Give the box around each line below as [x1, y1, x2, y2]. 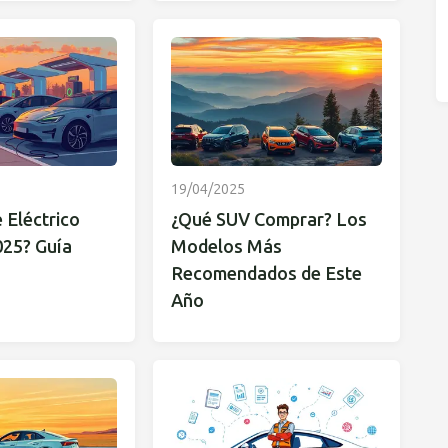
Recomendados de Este [171, 262, 363, 285]
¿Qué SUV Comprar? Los [171, 208, 368, 231]
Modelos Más [171, 235, 283, 258]
